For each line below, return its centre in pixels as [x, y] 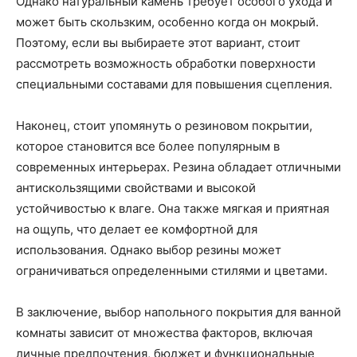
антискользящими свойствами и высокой [136, 188]
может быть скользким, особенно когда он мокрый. [167, 22]
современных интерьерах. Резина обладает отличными [178, 167]
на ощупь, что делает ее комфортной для [137, 229]
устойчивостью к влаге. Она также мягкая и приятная [173, 209]
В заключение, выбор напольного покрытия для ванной [178, 312]
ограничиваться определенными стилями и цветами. [172, 271]
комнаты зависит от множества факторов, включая [164, 333]
